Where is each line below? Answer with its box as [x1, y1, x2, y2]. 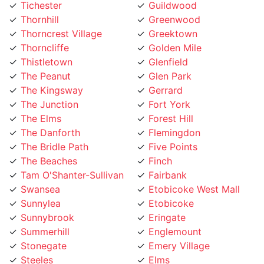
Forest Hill [148, 98, 193, 110]
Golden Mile [148, 27, 202, 39]
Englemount [148, 211, 202, 223]
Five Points [148, 126, 197, 138]
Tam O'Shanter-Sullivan [21, 154, 124, 167]
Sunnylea [21, 183, 61, 195]
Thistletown [21, 41, 72, 54]
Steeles [21, 239, 53, 252]
